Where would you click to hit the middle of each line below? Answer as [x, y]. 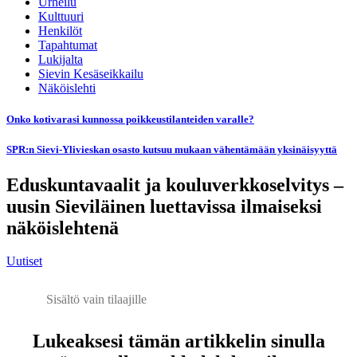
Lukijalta [61, 59]
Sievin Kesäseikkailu [91, 74]
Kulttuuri [61, 16]
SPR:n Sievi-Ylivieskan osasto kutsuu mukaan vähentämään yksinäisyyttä [172, 150]
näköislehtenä [63, 228]
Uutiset [24, 261]
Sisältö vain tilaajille [96, 300]
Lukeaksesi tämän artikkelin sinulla [178, 341]
